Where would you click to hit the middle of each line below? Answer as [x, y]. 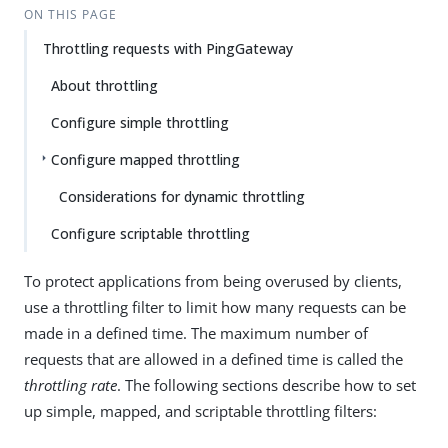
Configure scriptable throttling [150, 233]
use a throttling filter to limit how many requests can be [215, 307]
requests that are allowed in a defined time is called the [213, 359]
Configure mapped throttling [145, 159]
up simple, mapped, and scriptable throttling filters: [200, 411]
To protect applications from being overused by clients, [213, 281]
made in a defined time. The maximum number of [196, 333]
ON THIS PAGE [70, 14]
